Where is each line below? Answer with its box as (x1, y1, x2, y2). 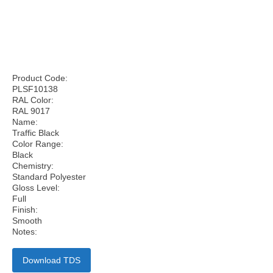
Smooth (12, 216, 42, 225)
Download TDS (23, 255, 80, 265)
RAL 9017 (12, 106, 50, 116)
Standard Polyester (12, 172, 86, 182)
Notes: (12, 227, 37, 236)
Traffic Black (12, 128, 59, 138)
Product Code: (12, 73, 68, 83)
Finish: (12, 205, 38, 214)
